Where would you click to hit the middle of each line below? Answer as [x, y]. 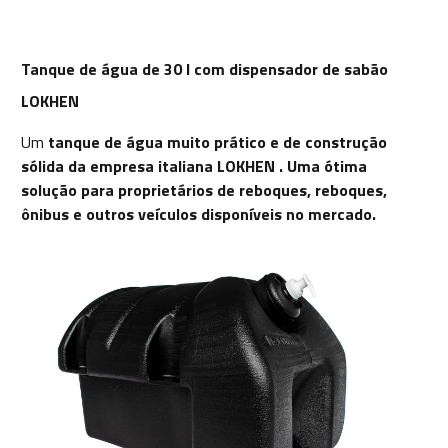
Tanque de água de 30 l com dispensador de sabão [204, 69]
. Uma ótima [321, 166]
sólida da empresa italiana [119, 166]
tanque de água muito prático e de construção [217, 142]
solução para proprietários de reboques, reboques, [204, 190]
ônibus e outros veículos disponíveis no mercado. [198, 214]
